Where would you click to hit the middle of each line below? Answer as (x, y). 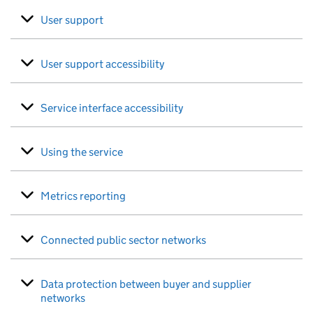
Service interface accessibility (112, 108)
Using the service (82, 152)
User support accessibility (102, 64)
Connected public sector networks (123, 240)
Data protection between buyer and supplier (146, 284)
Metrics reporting (83, 196)
